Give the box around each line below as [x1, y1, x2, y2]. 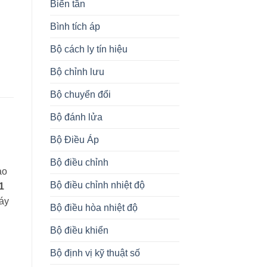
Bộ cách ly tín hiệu [49, 44, 128, 54]
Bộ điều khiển [49, 225, 108, 235]
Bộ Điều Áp [49, 134, 99, 145]
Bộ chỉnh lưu [49, 66, 104, 77]
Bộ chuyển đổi [49, 89, 111, 100]
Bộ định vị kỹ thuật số [49, 247, 140, 258]
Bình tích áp [49, 21, 100, 32]
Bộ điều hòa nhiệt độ [49, 202, 138, 213]
